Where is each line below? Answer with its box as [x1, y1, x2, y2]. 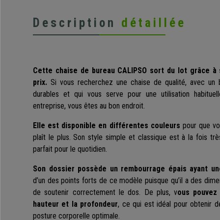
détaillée [121, 16, 186, 30]
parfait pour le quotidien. [33, 144, 107, 154]
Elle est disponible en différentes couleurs [33, 121, 180, 131]
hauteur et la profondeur [33, 199, 118, 209]
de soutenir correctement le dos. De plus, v [33, 188, 178, 197]
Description [33, 16, 121, 30]
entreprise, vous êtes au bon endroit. [33, 101, 145, 111]
